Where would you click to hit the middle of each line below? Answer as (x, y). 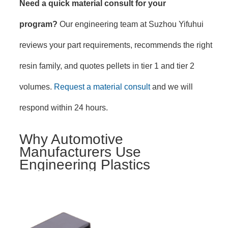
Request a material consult (102, 87)
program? (38, 24)
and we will (172, 87)
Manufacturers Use (80, 152)
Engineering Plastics (85, 164)
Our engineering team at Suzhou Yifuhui (131, 24)
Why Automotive (71, 139)
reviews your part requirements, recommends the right (116, 45)
